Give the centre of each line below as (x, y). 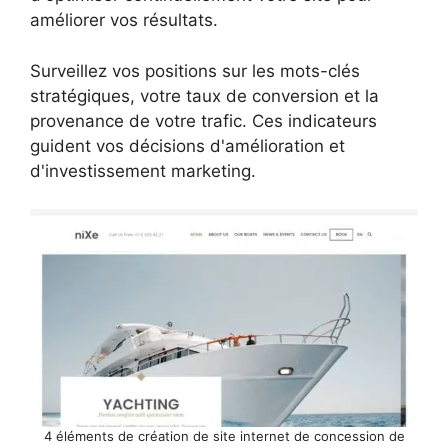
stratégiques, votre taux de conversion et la (204, 95)
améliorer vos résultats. (124, 20)
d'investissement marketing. (143, 170)
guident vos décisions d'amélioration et (187, 145)
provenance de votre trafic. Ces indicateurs (203, 120)
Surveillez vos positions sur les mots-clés (195, 70)
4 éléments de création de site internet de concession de (224, 436)
